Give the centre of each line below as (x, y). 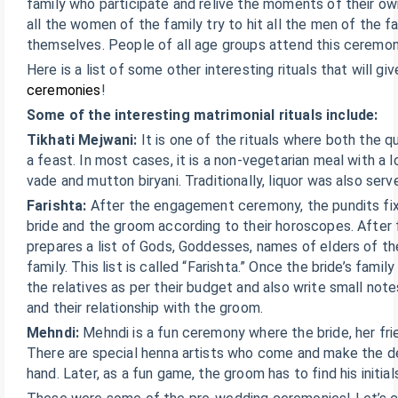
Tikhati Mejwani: (82, 140)
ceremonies (64, 90)
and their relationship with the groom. (145, 308)
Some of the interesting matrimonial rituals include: (203, 115)
